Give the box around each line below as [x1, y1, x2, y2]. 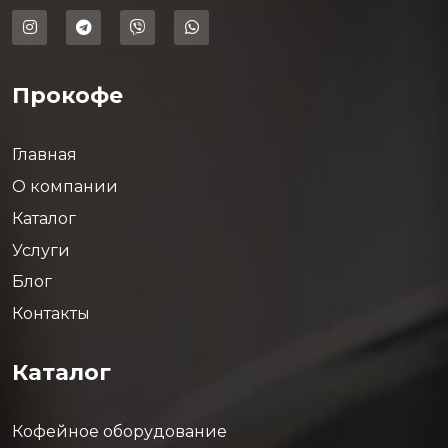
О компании [12, 177, 118, 196]
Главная [12, 145, 77, 165]
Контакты [12, 304, 90, 324]
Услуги [12, 240, 70, 260]
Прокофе [12, 81, 123, 109]
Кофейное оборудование [12, 421, 227, 441]
